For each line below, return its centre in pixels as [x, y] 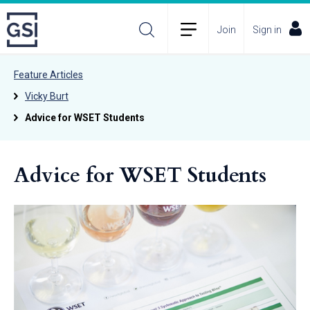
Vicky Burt [47, 96]
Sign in [267, 29]
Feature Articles [48, 75]
